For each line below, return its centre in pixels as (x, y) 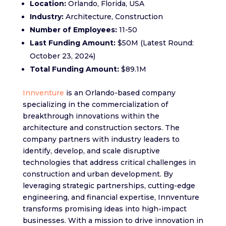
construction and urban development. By (98, 174)
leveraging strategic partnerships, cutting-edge (109, 186)
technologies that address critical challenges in (109, 163)
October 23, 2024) (62, 56)
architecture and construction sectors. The (101, 128)
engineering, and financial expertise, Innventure (111, 197)
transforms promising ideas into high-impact (104, 209)
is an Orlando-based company (120, 93)
